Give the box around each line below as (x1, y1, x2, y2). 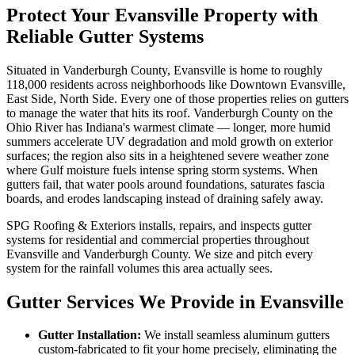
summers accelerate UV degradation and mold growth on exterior (6, 134, 333, 148)
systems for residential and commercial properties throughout (6, 232, 309, 246)
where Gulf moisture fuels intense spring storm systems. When (6, 162, 318, 177)
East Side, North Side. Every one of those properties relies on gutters (6, 91, 349, 105)
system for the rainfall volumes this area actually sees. (6, 261, 273, 275)
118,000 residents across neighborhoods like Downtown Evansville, (6, 77, 345, 91)
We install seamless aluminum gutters (141, 328, 330, 342)
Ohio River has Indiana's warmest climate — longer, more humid (6, 120, 330, 134)
